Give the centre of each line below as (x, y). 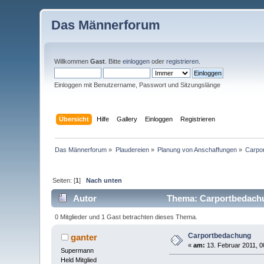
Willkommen (72, 61)
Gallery (127, 119)
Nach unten (104, 180)
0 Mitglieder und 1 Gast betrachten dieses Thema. (126, 217)
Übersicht (74, 119)
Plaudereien (132, 149)
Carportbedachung (220, 235)
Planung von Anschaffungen (197, 149)
